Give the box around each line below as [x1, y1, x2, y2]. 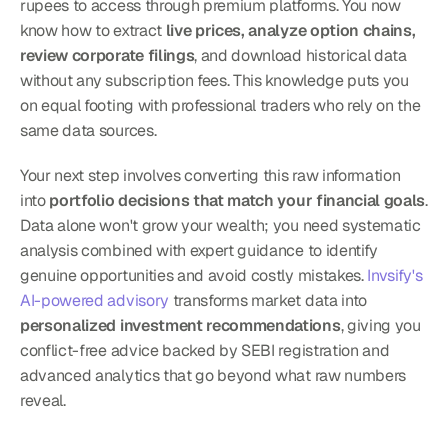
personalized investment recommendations [20, 314, 341, 336]
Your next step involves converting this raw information [20, 164, 401, 186]
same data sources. [20, 119, 157, 141]
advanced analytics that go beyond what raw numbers [20, 364, 406, 386]
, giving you [340, 314, 421, 336]
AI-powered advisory [20, 289, 169, 311]
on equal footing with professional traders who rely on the [20, 94, 421, 116]
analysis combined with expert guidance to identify [20, 239, 378, 261]
